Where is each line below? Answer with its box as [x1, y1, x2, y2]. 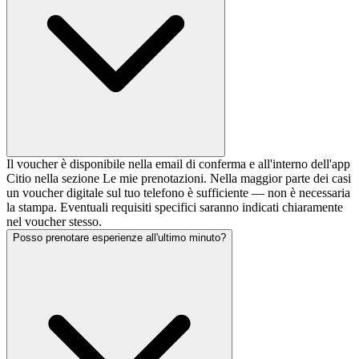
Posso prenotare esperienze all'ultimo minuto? [13, 232, 226, 244]
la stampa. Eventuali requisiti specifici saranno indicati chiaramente [6, 200, 343, 215]
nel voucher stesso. [6, 215, 102, 229]
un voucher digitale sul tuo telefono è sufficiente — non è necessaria [6, 186, 350, 200]
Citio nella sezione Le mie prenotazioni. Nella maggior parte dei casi [6, 171, 351, 186]
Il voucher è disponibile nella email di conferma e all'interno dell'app [6, 157, 350, 171]
